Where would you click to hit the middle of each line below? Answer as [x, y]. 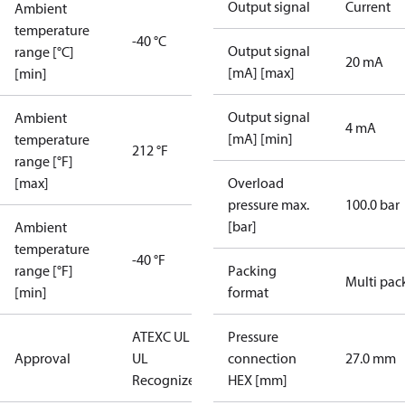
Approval [42, 358]
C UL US [186, 336]
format [248, 292]
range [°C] [44, 52]
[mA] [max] [261, 72]
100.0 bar [372, 204]
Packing [252, 270]
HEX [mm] [258, 380]
